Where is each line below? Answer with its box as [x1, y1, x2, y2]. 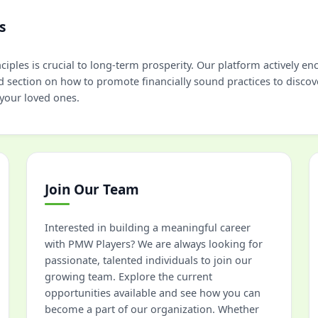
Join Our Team [45, 180, 139, 199]
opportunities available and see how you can [45, 285, 261, 300]
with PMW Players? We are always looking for [45, 236, 263, 251]
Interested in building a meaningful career [45, 220, 251, 234]
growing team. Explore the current [45, 269, 212, 283]
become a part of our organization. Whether [45, 302, 259, 316]
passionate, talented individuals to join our [45, 253, 252, 267]
